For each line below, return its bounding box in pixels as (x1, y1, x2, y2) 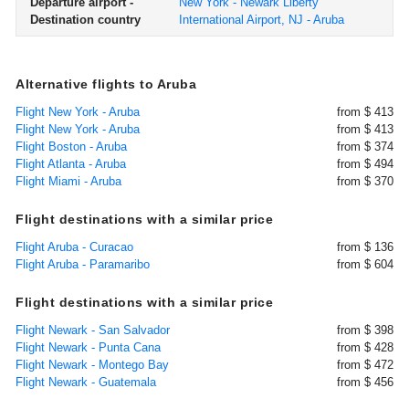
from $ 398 (337, 323, 393, 337)
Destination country (30, 13, 141, 26)
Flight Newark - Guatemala (16, 375, 156, 389)
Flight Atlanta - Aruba (16, 157, 126, 171)
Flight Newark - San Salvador (16, 323, 170, 337)
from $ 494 (337, 157, 393, 171)
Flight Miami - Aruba (16, 174, 121, 188)
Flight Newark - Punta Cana (16, 341, 161, 354)
